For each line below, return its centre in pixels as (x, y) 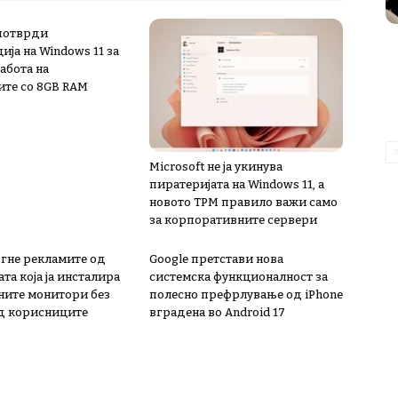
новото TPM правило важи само (243, 202)
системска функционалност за (239, 277)
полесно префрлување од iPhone (246, 295)
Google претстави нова (216, 259)
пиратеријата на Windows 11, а (237, 184)
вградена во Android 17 (217, 312)
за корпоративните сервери (233, 220)
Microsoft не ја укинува (216, 167)
